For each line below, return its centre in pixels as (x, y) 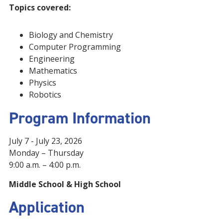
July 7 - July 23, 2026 (46, 141)
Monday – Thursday (46, 153)
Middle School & (42, 184)
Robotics (45, 95)
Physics (43, 83)
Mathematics (53, 71)
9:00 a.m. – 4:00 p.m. (45, 165)
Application (47, 207)
